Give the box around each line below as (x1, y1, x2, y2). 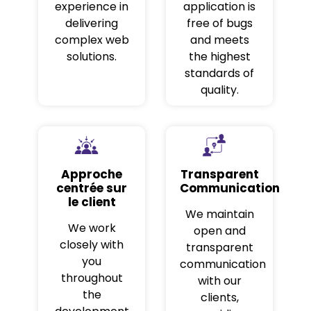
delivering (65, 15, 118, 31)
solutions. (67, 48, 117, 65)
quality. (200, 81, 239, 98)
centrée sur (56, 180, 127, 197)
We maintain (185, 206, 254, 223)
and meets (190, 31, 249, 48)
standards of (185, 65, 254, 81)
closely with (60, 237, 124, 253)
